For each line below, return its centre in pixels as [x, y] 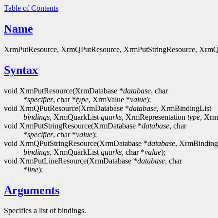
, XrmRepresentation [154, 117]
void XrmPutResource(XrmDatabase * [64, 91]
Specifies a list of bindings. [45, 211]
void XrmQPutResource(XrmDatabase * [66, 108]
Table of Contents [31, 8]
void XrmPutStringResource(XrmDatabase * [73, 126]
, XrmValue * [109, 99]
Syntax [21, 70]
